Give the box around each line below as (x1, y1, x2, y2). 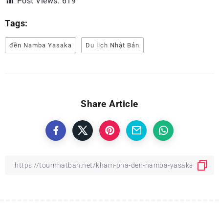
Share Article (81, 98, 138, 109)
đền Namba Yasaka (9, 42, 72, 49)
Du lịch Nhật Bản (86, 42, 139, 49)
